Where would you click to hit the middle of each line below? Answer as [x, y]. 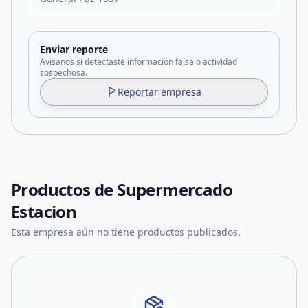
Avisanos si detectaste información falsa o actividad [139, 62]
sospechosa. [64, 73]
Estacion [44, 211]
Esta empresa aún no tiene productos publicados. [126, 232]
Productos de [64, 189]
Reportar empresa [159, 92]
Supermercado [175, 189]
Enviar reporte [74, 49]
